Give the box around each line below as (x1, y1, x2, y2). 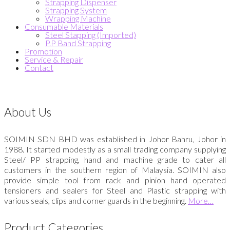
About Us (4, 105, 51, 120)
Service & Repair (25, 54, 83, 64)
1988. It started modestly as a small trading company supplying (4, 144, 226, 155)
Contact (25, 63, 53, 72)
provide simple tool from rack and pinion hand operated (4, 175, 226, 185)
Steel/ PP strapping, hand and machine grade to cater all (4, 155, 226, 165)
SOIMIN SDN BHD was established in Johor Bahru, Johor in (4, 134, 226, 144)
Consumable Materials (25, 22, 103, 31)
